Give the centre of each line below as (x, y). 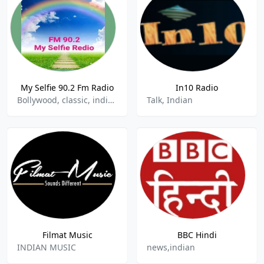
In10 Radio (197, 88)
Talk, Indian (170, 100)
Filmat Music (67, 235)
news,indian (171, 247)
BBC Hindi (197, 235)
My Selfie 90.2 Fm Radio (67, 88)
